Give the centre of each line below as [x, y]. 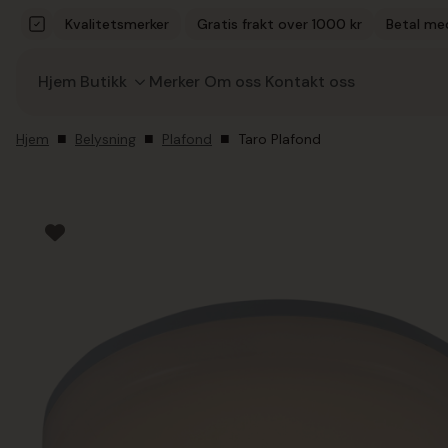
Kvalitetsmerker [116, 24]
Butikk [103, 81]
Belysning [105, 139]
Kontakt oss [310, 81]
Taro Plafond [279, 139]
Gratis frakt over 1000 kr [279, 24]
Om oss [232, 81]
